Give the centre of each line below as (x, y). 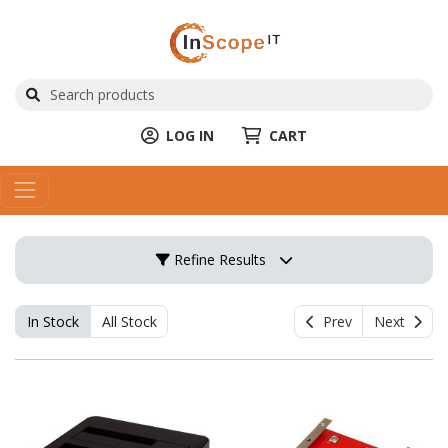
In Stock (52, 321)
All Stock (129, 321)
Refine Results (218, 259)
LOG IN (190, 135)
